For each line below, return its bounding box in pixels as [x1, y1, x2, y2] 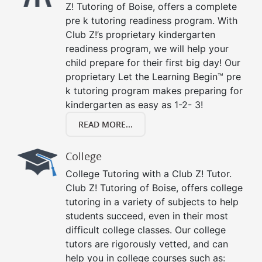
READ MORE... [78, 119, 133, 130]
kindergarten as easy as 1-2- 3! [65, 99, 203, 111]
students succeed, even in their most [65, 210, 228, 222]
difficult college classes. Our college [65, 224, 226, 236]
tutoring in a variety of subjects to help [65, 196, 239, 208]
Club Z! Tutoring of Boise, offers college [65, 182, 243, 194]
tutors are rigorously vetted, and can [65, 238, 228, 250]
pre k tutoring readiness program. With [65, 15, 237, 27]
